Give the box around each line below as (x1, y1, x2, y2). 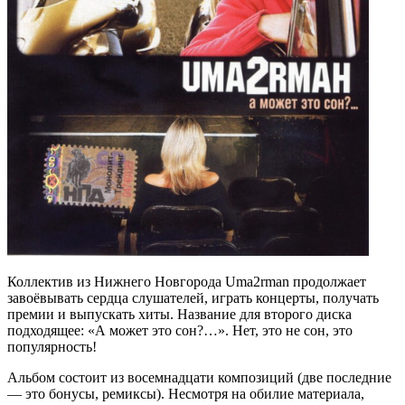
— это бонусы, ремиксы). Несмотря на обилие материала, (7, 386, 364, 401)
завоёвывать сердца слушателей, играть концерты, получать (7, 290, 379, 306)
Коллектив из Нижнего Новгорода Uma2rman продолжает (7, 274, 366, 289)
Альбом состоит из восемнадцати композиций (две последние (7, 370, 391, 385)
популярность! (7, 339, 97, 354)
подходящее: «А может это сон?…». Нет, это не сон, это (7, 323, 353, 338)
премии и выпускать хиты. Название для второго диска (7, 306, 352, 322)
